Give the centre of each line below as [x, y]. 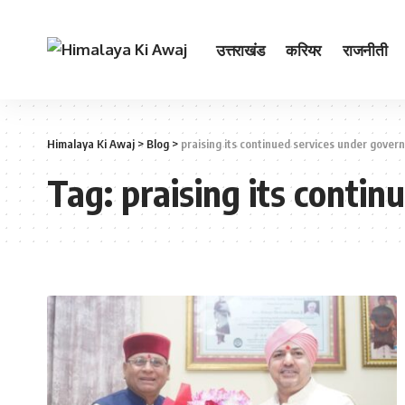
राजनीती [365, 49]
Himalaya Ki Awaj [91, 144]
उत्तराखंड [240, 49]
